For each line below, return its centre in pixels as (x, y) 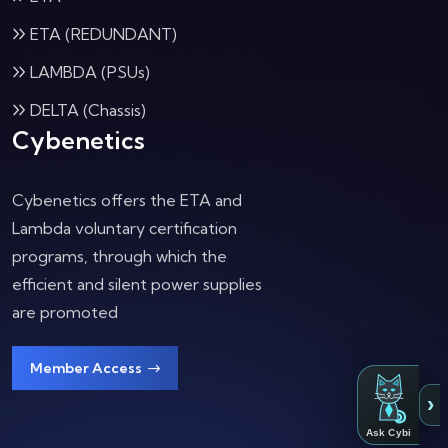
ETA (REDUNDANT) (103, 34)
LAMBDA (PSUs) (90, 72)
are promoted (65, 312)
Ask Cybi (388, 432)
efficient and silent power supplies (137, 284)
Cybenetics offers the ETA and (127, 200)
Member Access (87, 368)
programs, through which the (119, 256)
